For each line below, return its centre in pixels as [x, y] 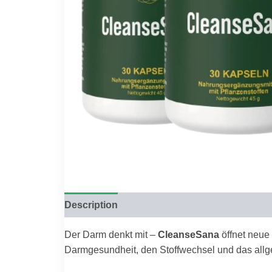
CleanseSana [188, 234]
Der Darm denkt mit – [111, 234]
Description [91, 204]
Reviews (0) [156, 204]
